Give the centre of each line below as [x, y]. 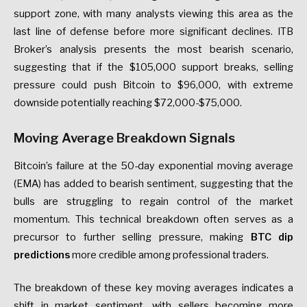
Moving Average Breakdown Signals [124, 138]
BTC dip [272, 237]
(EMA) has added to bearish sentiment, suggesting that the [153, 183]
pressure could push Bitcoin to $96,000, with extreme [153, 85]
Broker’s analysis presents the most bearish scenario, [153, 49]
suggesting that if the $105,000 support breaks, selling [153, 67]
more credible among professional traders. [169, 255]
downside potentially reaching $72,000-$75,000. [128, 102]
